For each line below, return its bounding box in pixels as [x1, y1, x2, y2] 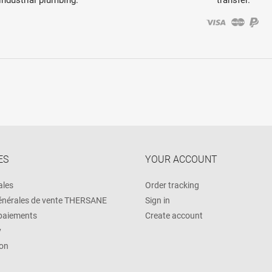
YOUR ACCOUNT [145, 153, 217, 165]
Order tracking [145, 180, 199, 190]
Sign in [145, 195, 170, 205]
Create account [145, 210, 203, 220]
